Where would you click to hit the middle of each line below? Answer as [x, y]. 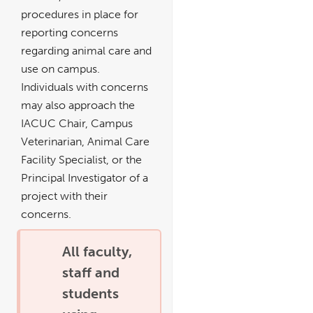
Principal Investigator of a [85, 177]
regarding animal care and [86, 50]
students [91, 293]
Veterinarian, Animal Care [85, 141]
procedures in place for [80, 14]
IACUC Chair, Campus [77, 123]
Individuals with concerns [85, 87]
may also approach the [78, 105]
